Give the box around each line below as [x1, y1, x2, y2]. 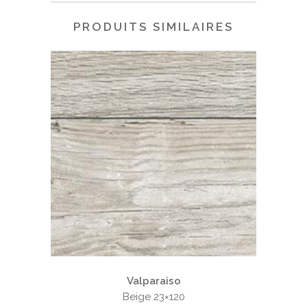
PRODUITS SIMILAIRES [73, 20, 234, 34]
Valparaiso [126, 275, 181, 288]
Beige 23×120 [122, 291, 185, 304]
